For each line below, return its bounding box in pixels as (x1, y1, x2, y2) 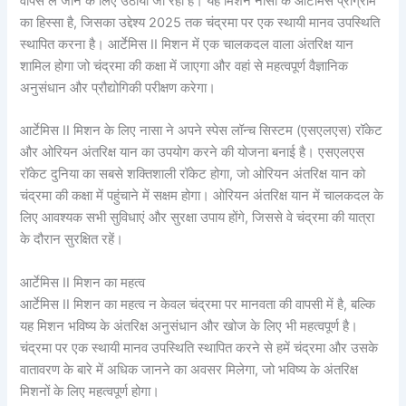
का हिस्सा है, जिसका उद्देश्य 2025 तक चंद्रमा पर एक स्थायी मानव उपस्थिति (20, 14, 381, 31)
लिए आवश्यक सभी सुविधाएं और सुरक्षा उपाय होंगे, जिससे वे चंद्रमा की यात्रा (20, 209, 375, 227)
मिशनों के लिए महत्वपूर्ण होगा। (20, 382, 160, 400)
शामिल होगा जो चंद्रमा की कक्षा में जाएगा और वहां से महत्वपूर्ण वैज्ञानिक (20, 57, 349, 74)
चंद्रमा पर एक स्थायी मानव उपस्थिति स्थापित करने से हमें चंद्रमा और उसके (20, 339, 379, 356)
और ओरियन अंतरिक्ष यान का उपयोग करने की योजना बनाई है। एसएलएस (20, 144, 365, 161)
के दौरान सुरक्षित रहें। (20, 231, 124, 248)
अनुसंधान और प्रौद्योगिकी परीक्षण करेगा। (20, 79, 217, 96)
